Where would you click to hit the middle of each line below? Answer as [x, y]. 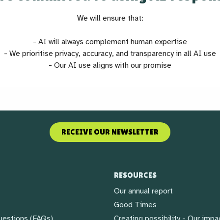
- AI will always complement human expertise [110, 42]
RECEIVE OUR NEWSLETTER [110, 132]
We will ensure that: [110, 18]
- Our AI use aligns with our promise [110, 65]
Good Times [135, 205]
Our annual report [143, 191]
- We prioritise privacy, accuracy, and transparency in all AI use [110, 54]
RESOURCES [135, 175]
